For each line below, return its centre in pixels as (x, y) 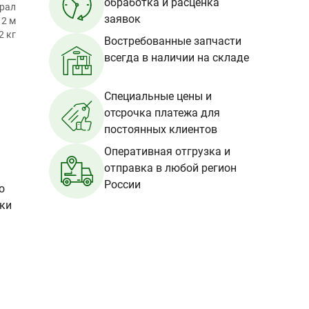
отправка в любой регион (170, 168)
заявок (122, 19)
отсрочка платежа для (162, 113)
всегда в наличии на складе (177, 58)
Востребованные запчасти (173, 41)
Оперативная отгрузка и (167, 151)
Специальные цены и (158, 96)
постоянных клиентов (161, 129)
